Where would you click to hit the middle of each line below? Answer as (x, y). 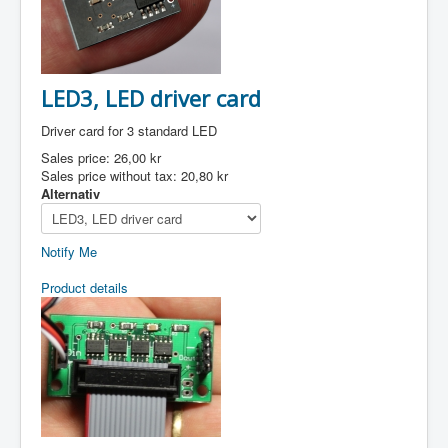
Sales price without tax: (111, 175)
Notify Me (69, 251)
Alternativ (70, 193)
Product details (84, 287)
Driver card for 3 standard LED (129, 130)
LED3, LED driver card (151, 98)
